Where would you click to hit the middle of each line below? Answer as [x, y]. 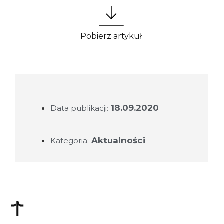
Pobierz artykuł [111, 36]
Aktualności [119, 140]
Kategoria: [70, 140]
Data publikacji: [80, 108]
